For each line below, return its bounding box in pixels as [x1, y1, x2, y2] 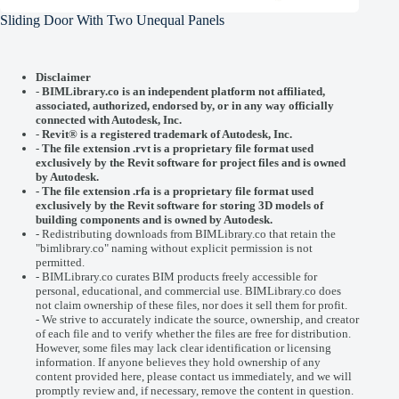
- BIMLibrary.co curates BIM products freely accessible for [36, 270, 317, 283]
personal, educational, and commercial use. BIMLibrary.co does [36, 284, 341, 297]
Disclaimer [36, 70, 91, 84]
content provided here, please [36, 370, 180, 383]
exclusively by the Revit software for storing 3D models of [36, 199, 323, 212]
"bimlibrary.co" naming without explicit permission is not [36, 241, 313, 255]
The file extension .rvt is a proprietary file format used [42, 142, 313, 155]
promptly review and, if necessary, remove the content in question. [36, 384, 354, 397]
